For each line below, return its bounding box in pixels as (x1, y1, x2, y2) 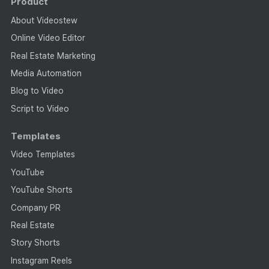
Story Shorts (10, 238, 60, 248)
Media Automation (10, 68, 82, 78)
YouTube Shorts (10, 185, 73, 195)
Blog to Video (10, 86, 64, 96)
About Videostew (10, 15, 77, 25)
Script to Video (10, 103, 69, 113)
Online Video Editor (10, 33, 85, 43)
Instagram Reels (10, 255, 72, 265)
